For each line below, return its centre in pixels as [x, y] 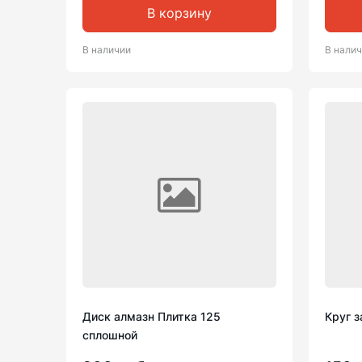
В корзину [179, 13]
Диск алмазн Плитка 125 [152, 316]
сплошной [110, 335]
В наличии [107, 50]
